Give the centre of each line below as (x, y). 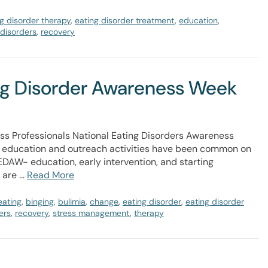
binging (40, 202)
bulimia (72, 202)
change (104, 202)
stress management (91, 213)
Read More (51, 175)
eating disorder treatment (125, 20)
